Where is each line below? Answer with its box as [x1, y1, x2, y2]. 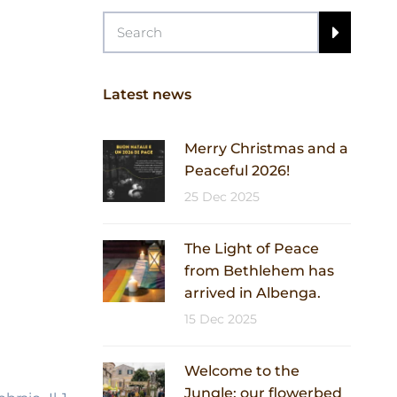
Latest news [103, 86, 191, 103]
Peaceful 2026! [184, 162, 290, 179]
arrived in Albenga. [184, 284, 321, 301]
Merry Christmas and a [184, 140, 348, 157]
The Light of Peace [184, 240, 319, 257]
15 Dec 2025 [184, 311, 257, 327]
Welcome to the [184, 362, 300, 379]
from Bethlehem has [184, 262, 334, 279]
